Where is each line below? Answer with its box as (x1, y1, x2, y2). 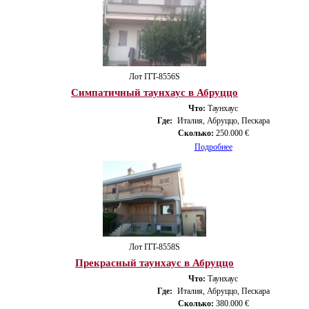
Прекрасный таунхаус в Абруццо (75, 257, 234, 268)
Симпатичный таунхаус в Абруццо (71, 86, 238, 98)
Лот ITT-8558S (129, 241, 180, 252)
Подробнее (194, 141, 232, 152)
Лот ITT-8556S (129, 71, 180, 81)
